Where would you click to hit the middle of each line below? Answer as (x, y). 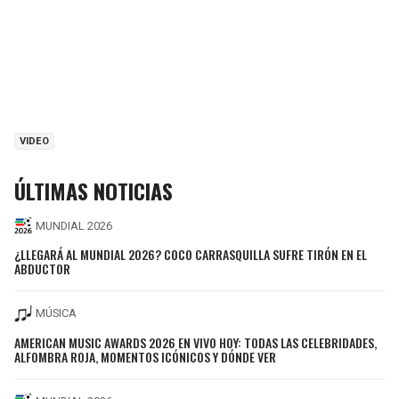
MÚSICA (56, 313)
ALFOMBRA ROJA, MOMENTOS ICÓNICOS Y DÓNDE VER (145, 356)
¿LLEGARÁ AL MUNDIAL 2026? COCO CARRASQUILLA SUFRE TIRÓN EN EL (191, 254)
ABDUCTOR (42, 268)
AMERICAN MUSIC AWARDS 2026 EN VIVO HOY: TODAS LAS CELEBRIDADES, (195, 342)
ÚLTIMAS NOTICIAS (94, 191)
